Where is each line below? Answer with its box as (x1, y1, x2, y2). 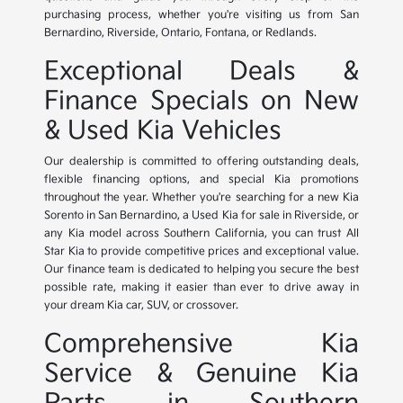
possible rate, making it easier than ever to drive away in (44, 281, 359, 295)
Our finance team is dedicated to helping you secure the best (44, 263, 359, 277)
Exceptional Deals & (44, 57, 359, 87)
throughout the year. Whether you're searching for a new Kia (44, 191, 359, 205)
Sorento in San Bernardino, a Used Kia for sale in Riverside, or (44, 209, 359, 223)
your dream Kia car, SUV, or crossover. (44, 299, 239, 313)
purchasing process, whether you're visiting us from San (44, 8, 359, 22)
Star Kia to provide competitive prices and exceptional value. (44, 245, 359, 259)
